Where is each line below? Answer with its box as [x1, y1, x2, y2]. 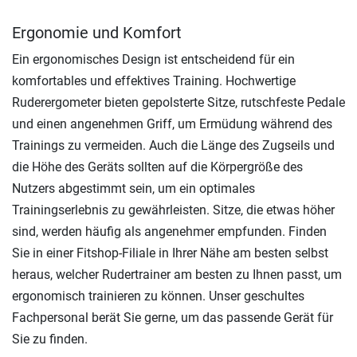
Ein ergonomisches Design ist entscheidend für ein [12, 51, 295, 67]
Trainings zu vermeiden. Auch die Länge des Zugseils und [12, 137, 335, 153]
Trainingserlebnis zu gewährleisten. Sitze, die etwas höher [12, 202, 335, 218]
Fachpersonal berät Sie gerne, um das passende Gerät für [12, 309, 333, 325]
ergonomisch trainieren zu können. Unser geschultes [12, 288, 304, 304]
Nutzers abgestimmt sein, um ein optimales [12, 180, 255, 196]
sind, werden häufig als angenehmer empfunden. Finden [12, 223, 327, 239]
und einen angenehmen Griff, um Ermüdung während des [12, 116, 332, 131]
